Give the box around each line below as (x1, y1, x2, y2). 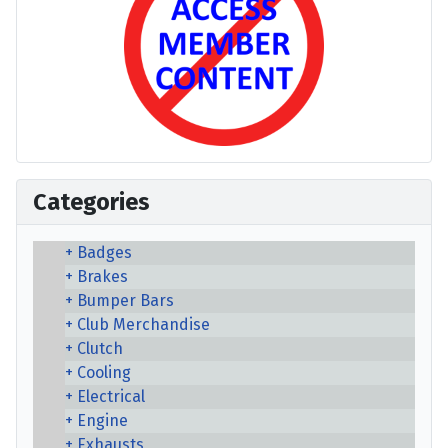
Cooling (77, 363, 131, 382)
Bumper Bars (77, 291, 174, 310)
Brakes (77, 267, 128, 286)
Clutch (77, 339, 123, 358)
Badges (77, 243, 132, 262)
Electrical (77, 387, 145, 406)
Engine (77, 411, 128, 430)
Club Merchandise (77, 315, 210, 334)
